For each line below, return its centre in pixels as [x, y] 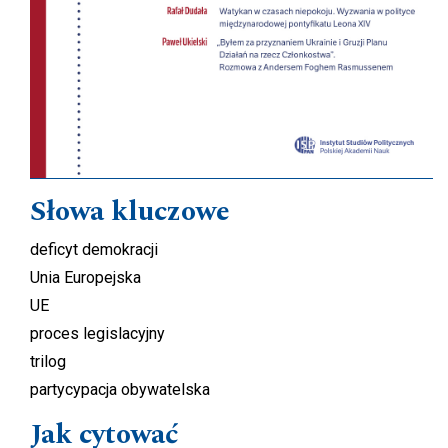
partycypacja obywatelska [120, 390]
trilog [48, 362]
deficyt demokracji [94, 250]
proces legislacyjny [97, 334]
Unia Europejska [85, 278]
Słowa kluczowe [130, 212]
